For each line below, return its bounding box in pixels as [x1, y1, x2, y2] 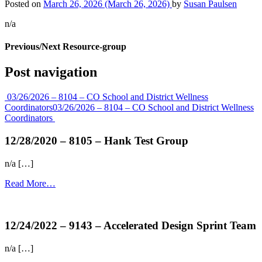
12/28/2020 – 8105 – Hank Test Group [5, 134, 188, 147]
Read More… [5, 178, 56, 188]
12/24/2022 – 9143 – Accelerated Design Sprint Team [5, 219, 256, 232]
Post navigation [5, 64, 97, 80]
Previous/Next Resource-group [5, 41, 126, 51]
